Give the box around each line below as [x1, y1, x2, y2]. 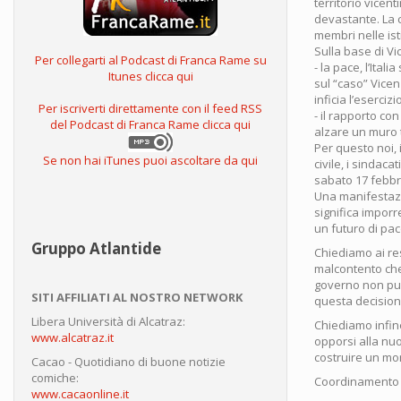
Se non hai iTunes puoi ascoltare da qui [43, 152, 258, 169]
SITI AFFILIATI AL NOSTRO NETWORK [31, 289, 243, 306]
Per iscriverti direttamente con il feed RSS [38, 100, 262, 117]
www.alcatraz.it [31, 329, 114, 346]
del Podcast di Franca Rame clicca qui [50, 116, 251, 133]
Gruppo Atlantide [31, 238, 161, 260]
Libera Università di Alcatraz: [31, 313, 185, 330]
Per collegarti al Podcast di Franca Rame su [34, 52, 267, 69]
